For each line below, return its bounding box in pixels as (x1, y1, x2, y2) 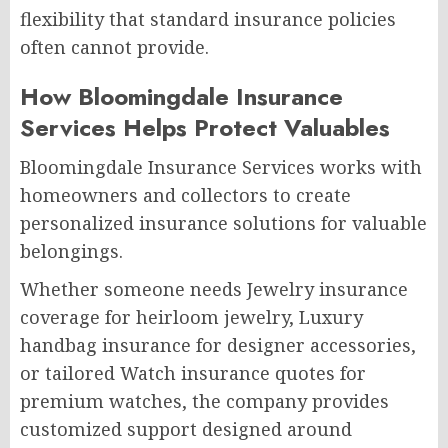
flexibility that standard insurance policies (20, 6, 396, 31)
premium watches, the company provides (20, 388, 389, 413)
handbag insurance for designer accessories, (20, 332, 416, 357)
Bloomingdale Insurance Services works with (20, 154, 422, 179)
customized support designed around (20, 416, 352, 441)
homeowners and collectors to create (20, 182, 351, 207)
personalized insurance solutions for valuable (20, 210, 427, 235)
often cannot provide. (20, 34, 209, 59)
